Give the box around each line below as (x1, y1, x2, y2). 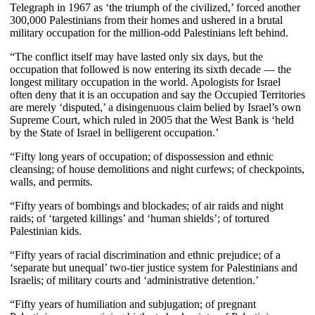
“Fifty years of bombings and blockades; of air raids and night (10, 199, 283, 212)
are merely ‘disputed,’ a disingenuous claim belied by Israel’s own (10, 101, 301, 113)
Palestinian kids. (10, 224, 82, 237)
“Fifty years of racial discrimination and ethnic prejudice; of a (10, 248, 281, 261)
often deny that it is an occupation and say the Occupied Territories (10, 88, 305, 101)
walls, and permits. (10, 175, 93, 188)
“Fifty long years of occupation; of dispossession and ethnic (10, 150, 274, 162)
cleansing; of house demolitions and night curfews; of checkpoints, (10, 162, 304, 175)
